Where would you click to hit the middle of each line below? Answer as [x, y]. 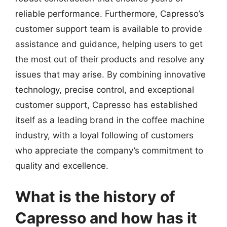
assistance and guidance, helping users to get [109, 44]
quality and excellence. [62, 165]
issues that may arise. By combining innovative [110, 74]
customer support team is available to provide [109, 29]
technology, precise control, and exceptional [105, 89]
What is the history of [95, 197]
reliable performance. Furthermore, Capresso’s [110, 13]
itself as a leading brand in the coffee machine [110, 120]
